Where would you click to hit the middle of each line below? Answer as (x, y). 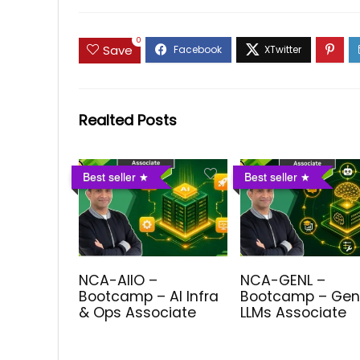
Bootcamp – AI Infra (149, 296)
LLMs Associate (294, 312)
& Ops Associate (138, 312)
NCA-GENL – (283, 280)
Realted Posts (128, 120)
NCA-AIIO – (119, 280)
